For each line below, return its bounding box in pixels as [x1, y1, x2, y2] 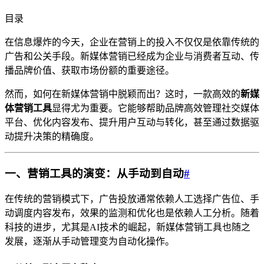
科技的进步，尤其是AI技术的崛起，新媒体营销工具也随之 [5, 222, 250, 233]
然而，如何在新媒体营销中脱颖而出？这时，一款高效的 [5, 88, 240, 99]
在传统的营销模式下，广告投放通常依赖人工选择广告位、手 [5, 194, 259, 204]
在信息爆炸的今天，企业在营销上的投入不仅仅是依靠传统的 [5, 37, 259, 47]
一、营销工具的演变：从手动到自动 [5, 167, 184, 180]
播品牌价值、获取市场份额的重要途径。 [5, 65, 174, 75]
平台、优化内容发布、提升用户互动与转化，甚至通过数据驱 [5, 117, 259, 127]
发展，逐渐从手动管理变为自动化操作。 [5, 236, 174, 247]
